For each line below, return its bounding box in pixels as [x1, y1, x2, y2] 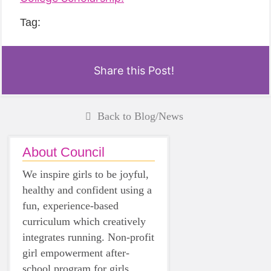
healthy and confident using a [22, 184, 152, 196]
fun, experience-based [22, 200, 119, 212]
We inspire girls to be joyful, [22, 168, 149, 180]
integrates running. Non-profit [22, 231, 154, 243]
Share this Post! [94, 64, 174, 77]
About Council [22, 145, 105, 160]
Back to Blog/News [97, 110, 183, 122]
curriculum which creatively [22, 215, 146, 227]
